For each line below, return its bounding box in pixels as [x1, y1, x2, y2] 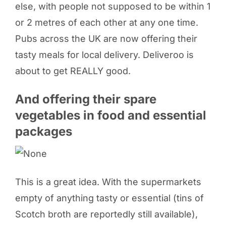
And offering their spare [15, 92, 156, 107]
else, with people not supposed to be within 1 [15, 1, 210, 12]
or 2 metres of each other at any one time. [15, 17, 198, 28]
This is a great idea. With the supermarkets [15, 177, 201, 188]
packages [15, 124, 72, 139]
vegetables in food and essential [15, 108, 206, 123]
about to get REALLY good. [15, 66, 131, 77]
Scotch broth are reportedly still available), [15, 209, 198, 220]
